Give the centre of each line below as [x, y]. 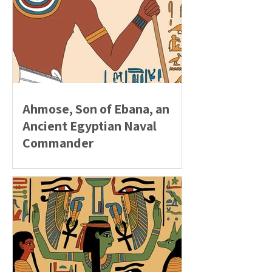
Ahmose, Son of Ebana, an [96, 109]
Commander [58, 143]
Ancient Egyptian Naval [90, 126]
